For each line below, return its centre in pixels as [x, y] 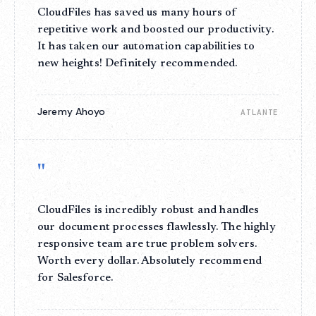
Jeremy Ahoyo [71, 111]
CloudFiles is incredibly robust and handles [148, 210]
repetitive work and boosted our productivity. [156, 30]
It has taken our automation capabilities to [146, 47]
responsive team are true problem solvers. [147, 244]
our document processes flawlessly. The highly [157, 227]
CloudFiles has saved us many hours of [137, 13]
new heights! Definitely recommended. [138, 63]
